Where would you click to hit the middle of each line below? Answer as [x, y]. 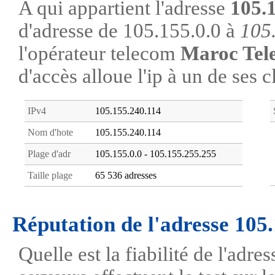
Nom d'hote [50, 132]
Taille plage [50, 175]
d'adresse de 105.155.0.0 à [129, 31]
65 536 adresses [126, 175]
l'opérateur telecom [99, 53]
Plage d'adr [49, 154]
